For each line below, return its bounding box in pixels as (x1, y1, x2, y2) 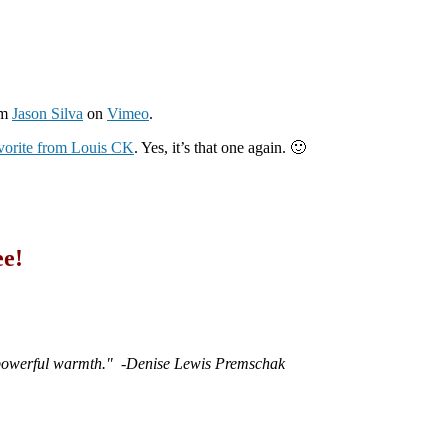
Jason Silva (12, 105, 83, 123)
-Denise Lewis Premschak (121, 354, 285, 372)
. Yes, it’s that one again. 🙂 (134, 139, 306, 157)
